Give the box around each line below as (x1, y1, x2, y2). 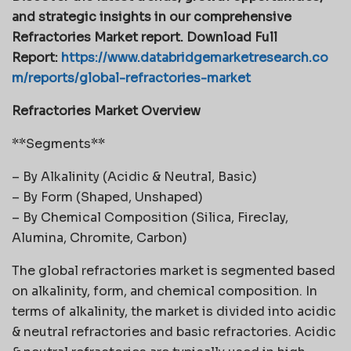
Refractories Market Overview (12, 102, 201, 119)
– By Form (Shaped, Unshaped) (12, 188, 203, 205)
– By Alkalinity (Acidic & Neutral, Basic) (12, 168, 257, 185)
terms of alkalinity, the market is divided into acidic (12, 302, 336, 320)
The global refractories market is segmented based (12, 262, 335, 279)
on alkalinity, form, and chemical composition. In (12, 282, 317, 299)
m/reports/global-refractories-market (12, 69, 251, 86)
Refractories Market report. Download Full (12, 28, 277, 45)
